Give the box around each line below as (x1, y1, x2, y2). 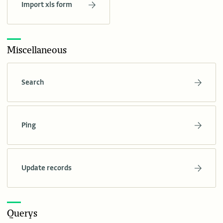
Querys (7, 208, 37, 220)
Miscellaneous (7, 45, 67, 56)
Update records (21, 163, 72, 173)
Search (21, 78, 44, 87)
